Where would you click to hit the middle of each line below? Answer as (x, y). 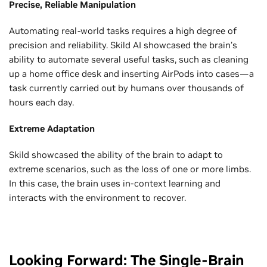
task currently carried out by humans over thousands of (126, 88)
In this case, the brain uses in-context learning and (115, 183)
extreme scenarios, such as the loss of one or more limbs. (130, 169)
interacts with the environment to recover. (97, 197)
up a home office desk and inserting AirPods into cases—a (131, 73)
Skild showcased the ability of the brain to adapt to (116, 154)
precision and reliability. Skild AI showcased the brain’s (123, 45)
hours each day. (43, 102)
